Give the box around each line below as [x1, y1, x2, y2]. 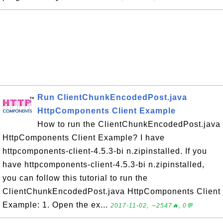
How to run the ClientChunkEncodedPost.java [37, 120, 221, 128]
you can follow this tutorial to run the [2, 174, 148, 182]
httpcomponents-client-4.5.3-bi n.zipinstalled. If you [2, 147, 207, 155]
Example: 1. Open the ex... [2, 201, 111, 209]
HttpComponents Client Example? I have [2, 133, 165, 142]
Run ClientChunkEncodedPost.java [37, 93, 187, 102]
